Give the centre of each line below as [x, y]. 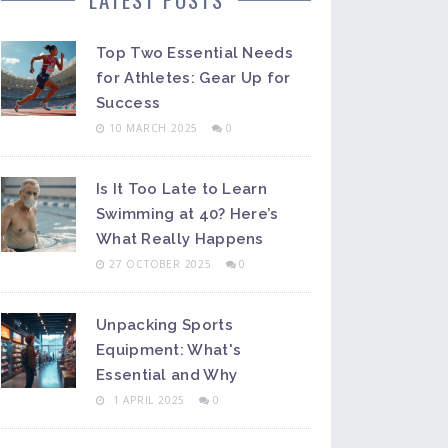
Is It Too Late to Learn [181, 189]
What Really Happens [180, 239]
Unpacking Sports [164, 325]
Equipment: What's [169, 350]
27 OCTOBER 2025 [162, 264]
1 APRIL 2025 [149, 400]
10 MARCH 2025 [155, 128]
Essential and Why [167, 375]
